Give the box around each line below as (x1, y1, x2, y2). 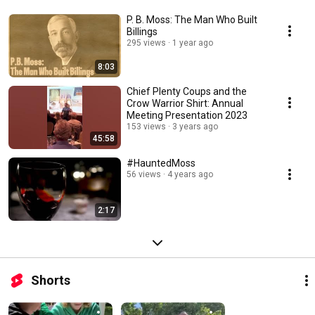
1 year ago (172, 38, 213, 49)
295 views (127, 38, 166, 49)
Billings (127, 26, 157, 38)
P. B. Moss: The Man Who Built (127, 14, 146, 26)
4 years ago (167, 169, 213, 180)
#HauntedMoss (127, 157, 195, 169)
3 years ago (172, 122, 218, 132)
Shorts (31, 273, 70, 288)
